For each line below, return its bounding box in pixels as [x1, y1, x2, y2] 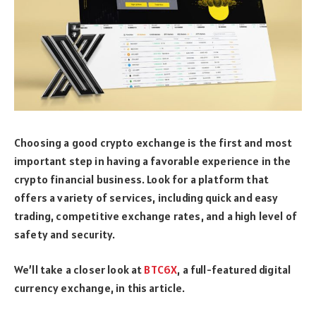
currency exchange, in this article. [14, 281, 186, 296]
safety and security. [14, 226, 116, 241]
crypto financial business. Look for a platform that [14, 171, 269, 186]
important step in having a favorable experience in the [14, 153, 291, 168]
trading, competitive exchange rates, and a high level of [14, 208, 297, 223]
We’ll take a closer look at [14, 262, 145, 277]
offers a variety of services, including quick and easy [14, 190, 279, 205]
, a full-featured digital [177, 262, 291, 277]
